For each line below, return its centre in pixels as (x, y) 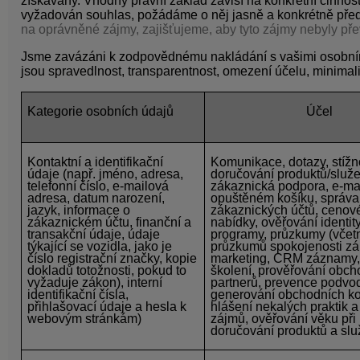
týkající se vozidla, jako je (100, 246)
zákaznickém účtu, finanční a (110, 222)
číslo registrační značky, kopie (112, 258)
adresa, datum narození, (96, 198)
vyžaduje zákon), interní (95, 282)
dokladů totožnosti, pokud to (107, 270)
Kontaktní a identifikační (96, 162)
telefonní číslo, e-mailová (98, 186)
